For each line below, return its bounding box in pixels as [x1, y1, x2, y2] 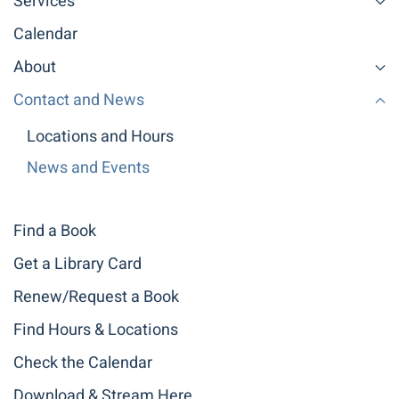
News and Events [27, 156, 150, 180]
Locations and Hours [27, 125, 174, 149]
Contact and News [13, 88, 144, 112]
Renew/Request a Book [13, 285, 179, 309]
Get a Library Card [13, 252, 142, 276]
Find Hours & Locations [13, 318, 178, 342]
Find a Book [13, 219, 96, 243]
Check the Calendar [13, 351, 152, 375]
